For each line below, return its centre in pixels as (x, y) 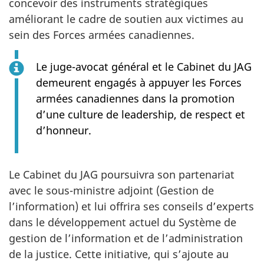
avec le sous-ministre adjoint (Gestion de (111, 190)
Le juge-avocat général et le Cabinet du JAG (144, 66)
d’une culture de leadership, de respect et (141, 114)
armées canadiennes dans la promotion (135, 98)
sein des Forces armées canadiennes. (102, 35)
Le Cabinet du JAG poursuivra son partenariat (122, 174)
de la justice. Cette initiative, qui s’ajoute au (119, 254)
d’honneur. (64, 130)
